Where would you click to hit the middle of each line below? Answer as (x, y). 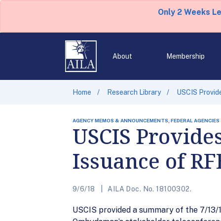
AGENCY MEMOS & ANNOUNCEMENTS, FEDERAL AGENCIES (146, 120)
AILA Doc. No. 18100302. (149, 189)
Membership (185, 56)
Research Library (134, 92)
